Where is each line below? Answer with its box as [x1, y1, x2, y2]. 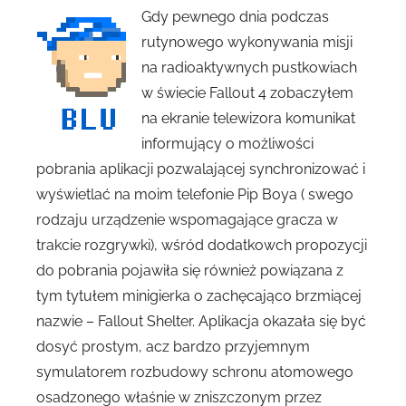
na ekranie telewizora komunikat [141, 110, 355, 128]
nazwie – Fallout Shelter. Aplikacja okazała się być [36, 313, 366, 331]
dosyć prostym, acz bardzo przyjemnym [36, 338, 310, 356]
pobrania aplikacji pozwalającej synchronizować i [36, 160, 365, 179]
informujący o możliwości [141, 135, 314, 153]
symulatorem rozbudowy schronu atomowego [36, 363, 353, 382]
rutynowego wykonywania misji [141, 34, 353, 52]
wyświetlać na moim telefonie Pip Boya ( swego [36, 186, 353, 204]
